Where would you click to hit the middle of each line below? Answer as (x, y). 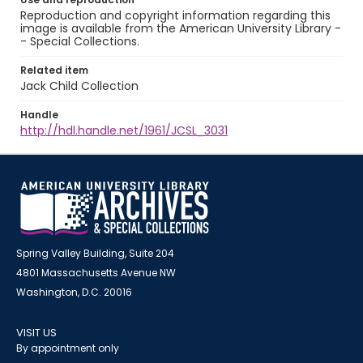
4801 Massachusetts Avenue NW (96, 273)
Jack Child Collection (79, 86)
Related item (54, 70)
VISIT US (36, 333)
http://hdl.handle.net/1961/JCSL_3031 (124, 130)
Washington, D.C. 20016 (74, 292)
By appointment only (68, 348)
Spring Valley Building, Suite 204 (95, 253)
